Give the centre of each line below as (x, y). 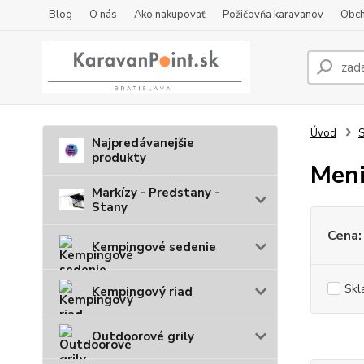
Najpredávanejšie (143, 143)
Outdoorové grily (143, 336)
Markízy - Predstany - (156, 193)
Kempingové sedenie (154, 247)
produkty (119, 158)
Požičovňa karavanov (273, 15)
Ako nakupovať (170, 15)
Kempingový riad (142, 292)
